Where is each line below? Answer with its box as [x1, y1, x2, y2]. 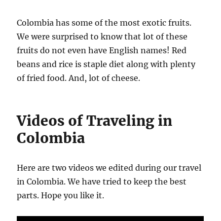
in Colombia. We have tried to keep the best [17, 176, 187, 186]
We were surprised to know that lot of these [17, 31, 188, 41]
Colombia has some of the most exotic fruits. [17, 17, 192, 28]
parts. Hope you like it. [17, 190, 105, 200]
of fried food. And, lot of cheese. [17, 73, 141, 83]
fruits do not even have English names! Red [17, 45, 187, 55]
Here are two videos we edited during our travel [17, 162, 202, 173]
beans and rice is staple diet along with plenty [17, 59, 196, 69]
